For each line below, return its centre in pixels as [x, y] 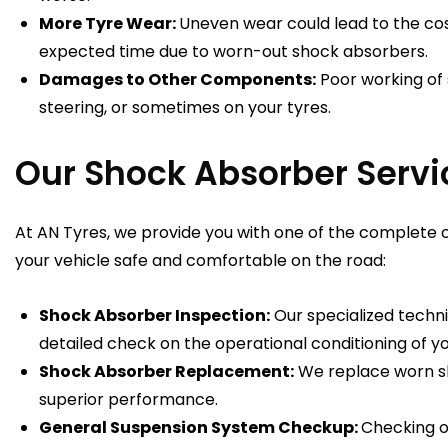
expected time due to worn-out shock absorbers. [235, 52]
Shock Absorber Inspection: [154, 316]
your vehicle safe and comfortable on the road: [202, 260]
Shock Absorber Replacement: [166, 372]
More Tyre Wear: [109, 24]
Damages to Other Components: [177, 80]
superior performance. [130, 400]
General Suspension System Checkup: [200, 428]
